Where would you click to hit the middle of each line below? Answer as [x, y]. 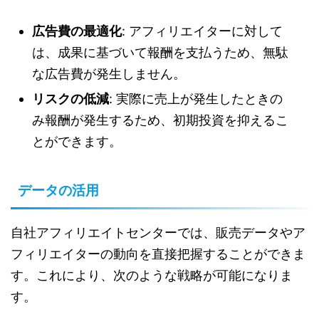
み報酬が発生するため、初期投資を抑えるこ [160, 120]
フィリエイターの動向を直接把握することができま [158, 254]
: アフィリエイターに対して [202, 31]
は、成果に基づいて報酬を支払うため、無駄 [160, 53]
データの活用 [58, 191]
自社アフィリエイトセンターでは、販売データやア [158, 233]
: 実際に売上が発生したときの [196, 99]
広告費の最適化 [77, 31]
